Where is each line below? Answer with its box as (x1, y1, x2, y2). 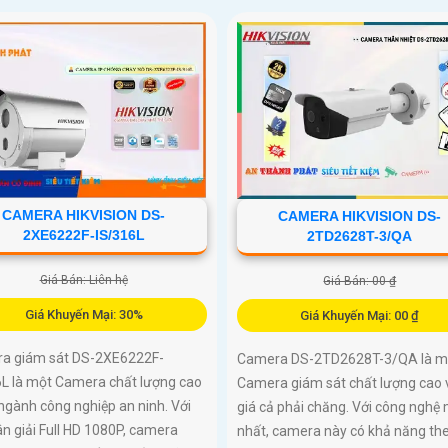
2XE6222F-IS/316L (22, 227, 145, 244)
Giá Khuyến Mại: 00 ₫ (300, 307, 420, 323)
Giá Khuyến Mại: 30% (24, 307, 143, 323)
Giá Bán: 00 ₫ (323, 273, 397, 288)
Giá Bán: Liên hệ (39, 273, 128, 288)
